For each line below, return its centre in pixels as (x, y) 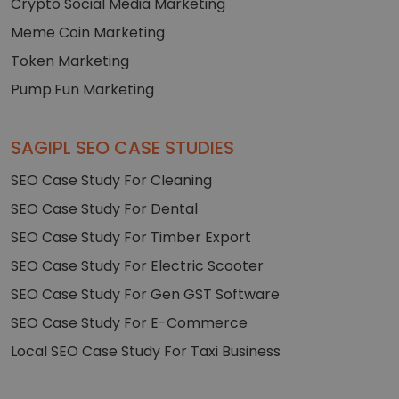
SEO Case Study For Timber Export (131, 237)
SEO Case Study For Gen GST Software (145, 294)
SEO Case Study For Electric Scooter (137, 265)
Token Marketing (70, 61)
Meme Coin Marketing (88, 32)
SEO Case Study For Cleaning (111, 180)
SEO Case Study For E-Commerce (129, 322)
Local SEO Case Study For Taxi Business (146, 351)
